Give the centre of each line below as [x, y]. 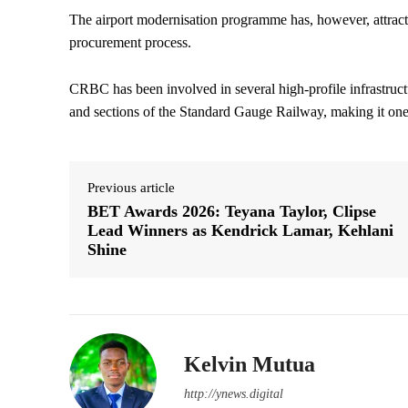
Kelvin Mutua [250, 365]
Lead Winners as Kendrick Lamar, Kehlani [240, 231]
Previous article [131, 188]
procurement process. [130, 43]
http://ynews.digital [234, 394]
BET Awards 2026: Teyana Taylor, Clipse [232, 212]
